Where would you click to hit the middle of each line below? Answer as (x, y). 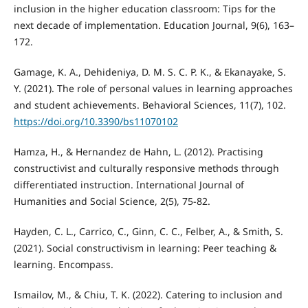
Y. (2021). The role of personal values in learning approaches (153, 89)
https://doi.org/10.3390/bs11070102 (96, 122)
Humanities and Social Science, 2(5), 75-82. (112, 201)
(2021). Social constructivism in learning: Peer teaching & (145, 248)
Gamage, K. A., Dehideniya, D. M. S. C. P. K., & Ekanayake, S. (150, 72)
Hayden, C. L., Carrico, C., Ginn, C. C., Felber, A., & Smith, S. (148, 232)
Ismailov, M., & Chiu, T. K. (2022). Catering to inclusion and (148, 295)
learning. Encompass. (63, 265)
